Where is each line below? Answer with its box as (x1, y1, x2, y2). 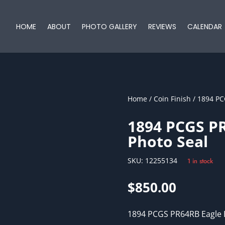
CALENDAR (187, 22, 222, 32)
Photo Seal (127, 131, 208, 152)
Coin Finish (153, 93, 191, 103)
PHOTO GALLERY (82, 22, 137, 32)
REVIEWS (148, 22, 176, 32)
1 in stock (187, 156, 213, 166)
